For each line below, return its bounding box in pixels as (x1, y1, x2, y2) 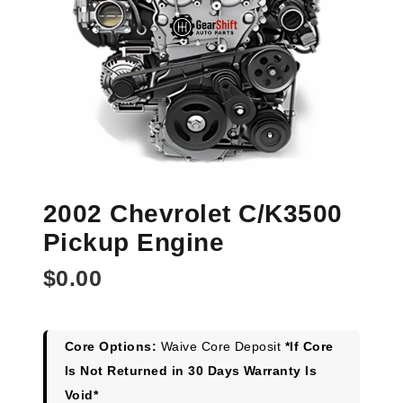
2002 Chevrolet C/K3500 (43, 200, 343, 228)
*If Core (284, 339, 334, 354)
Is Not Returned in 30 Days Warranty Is (65, 363, 318, 379)
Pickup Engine (43, 228, 225, 257)
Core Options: (65, 339, 157, 354)
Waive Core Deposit (157, 339, 285, 354)
